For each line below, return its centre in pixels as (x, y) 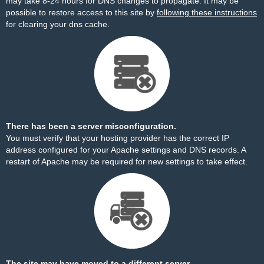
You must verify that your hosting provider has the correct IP (118, 138)
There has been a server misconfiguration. (91, 126)
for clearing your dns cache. (58, 24)
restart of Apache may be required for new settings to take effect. (127, 161)
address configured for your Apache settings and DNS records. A (126, 150)
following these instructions (207, 12)
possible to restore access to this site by (81, 12)
